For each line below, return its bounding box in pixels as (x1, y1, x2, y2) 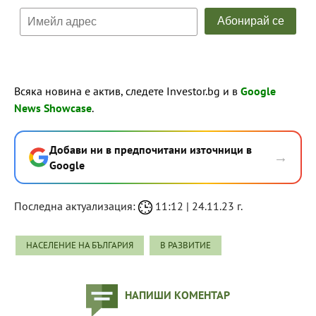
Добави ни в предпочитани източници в (49, 142, 252, 157)
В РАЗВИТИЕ (160, 238, 211, 251)
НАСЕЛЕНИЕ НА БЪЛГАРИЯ (26, 238, 133, 251)
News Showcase (14, 100, 92, 115)
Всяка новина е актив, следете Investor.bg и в (14, 83, 241, 98)
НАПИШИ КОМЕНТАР (125, 287, 230, 302)
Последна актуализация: (14, 198, 138, 213)
